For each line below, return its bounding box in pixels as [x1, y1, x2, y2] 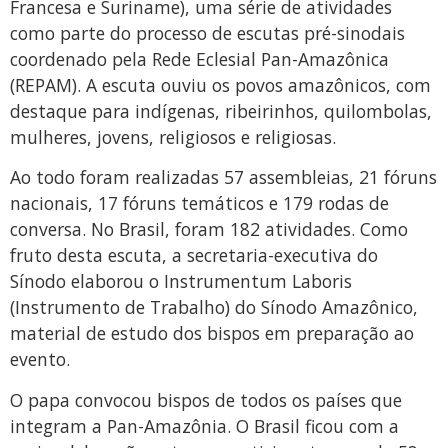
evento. [10, 347, 70, 372]
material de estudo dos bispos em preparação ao [10, 321, 414, 346]
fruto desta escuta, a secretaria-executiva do [10, 243, 378, 268]
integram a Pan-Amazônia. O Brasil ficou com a [10, 413, 399, 438]
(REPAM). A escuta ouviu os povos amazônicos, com [10, 72, 431, 97]
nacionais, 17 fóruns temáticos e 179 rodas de [10, 191, 389, 216]
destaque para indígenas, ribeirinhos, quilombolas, [10, 98, 432, 123]
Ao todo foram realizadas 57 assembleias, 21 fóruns [10, 165, 437, 190]
